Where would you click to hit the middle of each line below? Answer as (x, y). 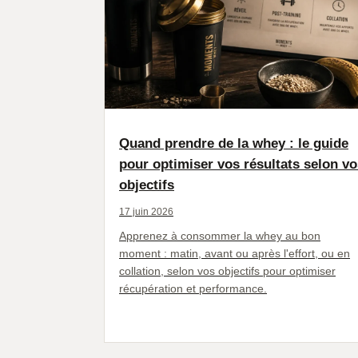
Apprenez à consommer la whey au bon (220, 235)
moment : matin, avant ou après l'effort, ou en (235, 253)
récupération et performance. (193, 288)
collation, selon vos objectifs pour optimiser (227, 270)
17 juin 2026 (146, 211)
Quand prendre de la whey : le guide (234, 143)
